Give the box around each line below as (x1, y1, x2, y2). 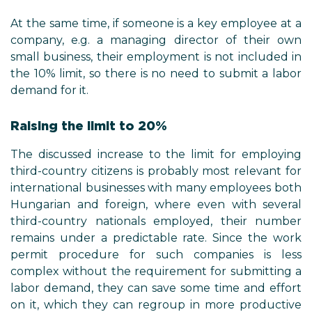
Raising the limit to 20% (10, 118, 167, 133)
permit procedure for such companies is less (10, 248, 302, 261)
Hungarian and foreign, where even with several (10, 198, 302, 211)
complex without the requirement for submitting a (10, 265, 302, 278)
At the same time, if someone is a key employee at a (10, 17, 302, 30)
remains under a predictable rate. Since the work (10, 231, 302, 244)
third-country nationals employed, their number (10, 214, 302, 228)
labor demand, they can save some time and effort (10, 281, 302, 295)
